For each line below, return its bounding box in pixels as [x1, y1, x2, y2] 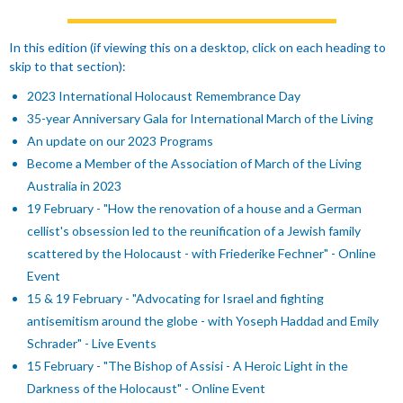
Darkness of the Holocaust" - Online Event [27, 381, 265, 396]
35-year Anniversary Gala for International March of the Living [27, 111, 373, 126]
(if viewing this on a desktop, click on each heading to [90, 40, 386, 55]
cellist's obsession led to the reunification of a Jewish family [27, 223, 361, 238]
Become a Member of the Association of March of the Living [27, 156, 362, 171]
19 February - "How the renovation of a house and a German [27, 201, 362, 216]
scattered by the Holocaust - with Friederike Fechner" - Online [27, 246, 376, 261]
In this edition [9, 40, 90, 55]
